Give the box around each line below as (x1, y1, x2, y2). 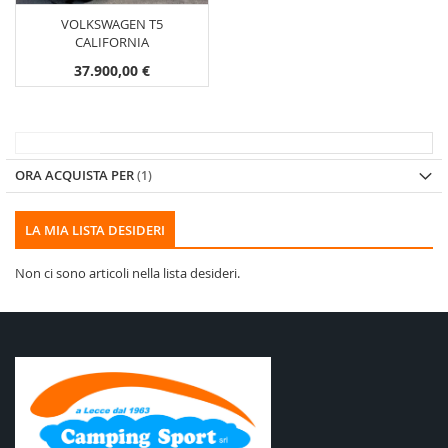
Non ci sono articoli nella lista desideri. (15, 263, 240, 282)
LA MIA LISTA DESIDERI (25, 220, 165, 239)
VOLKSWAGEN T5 (61, 15, 163, 34)
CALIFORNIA (75, 33, 149, 52)
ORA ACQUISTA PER (15, 165, 134, 184)
